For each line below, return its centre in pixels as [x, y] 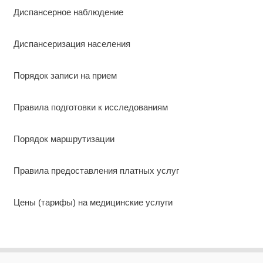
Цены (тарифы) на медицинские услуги [93, 203]
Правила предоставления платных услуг [96, 171]
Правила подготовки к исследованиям [90, 107]
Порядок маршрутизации [64, 139]
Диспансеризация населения [72, 44]
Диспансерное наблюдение [68, 12]
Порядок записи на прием [65, 76]
